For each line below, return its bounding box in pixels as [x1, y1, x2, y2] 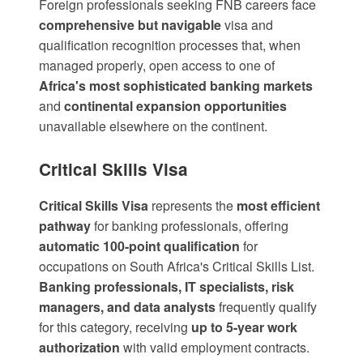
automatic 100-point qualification [39, 237, 240, 256]
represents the [148, 196, 237, 216]
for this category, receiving [39, 318, 191, 337]
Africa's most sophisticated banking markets [39, 76, 313, 96]
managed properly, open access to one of [39, 56, 275, 75]
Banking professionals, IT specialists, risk [39, 277, 294, 297]
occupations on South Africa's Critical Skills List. [39, 257, 314, 276]
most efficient [237, 196, 320, 216]
